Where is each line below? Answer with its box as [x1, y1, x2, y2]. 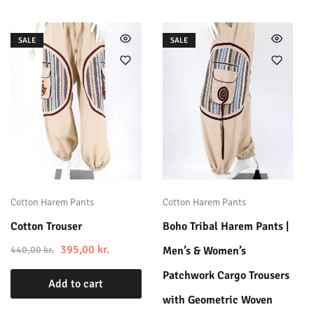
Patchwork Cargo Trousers [162, 268, 289, 282]
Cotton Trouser [11, 219, 82, 233]
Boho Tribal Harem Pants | [162, 219, 289, 233]
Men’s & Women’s [162, 243, 246, 258]
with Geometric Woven [162, 292, 273, 307]
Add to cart [48, 276, 104, 291]
